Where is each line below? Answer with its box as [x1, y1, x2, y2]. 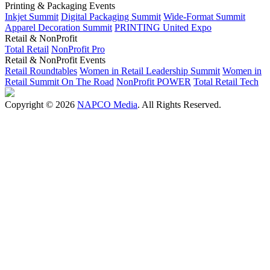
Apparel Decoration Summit [5, 22, 112, 33]
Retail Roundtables [5, 66, 77, 77]
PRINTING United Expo [115, 22, 212, 33]
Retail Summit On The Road [5, 77, 114, 87]
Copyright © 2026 [5, 99, 77, 110]
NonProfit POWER [116, 77, 191, 87]
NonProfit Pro [51, 44, 105, 55]
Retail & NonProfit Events [5, 55, 105, 66]
